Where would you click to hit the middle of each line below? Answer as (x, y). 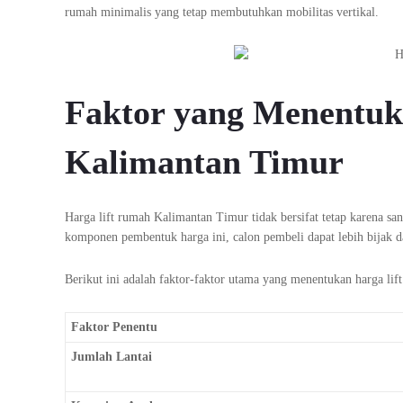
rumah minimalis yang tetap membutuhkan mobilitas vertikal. (224, 13)
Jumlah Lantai (111, 357)
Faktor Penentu (114, 327)
